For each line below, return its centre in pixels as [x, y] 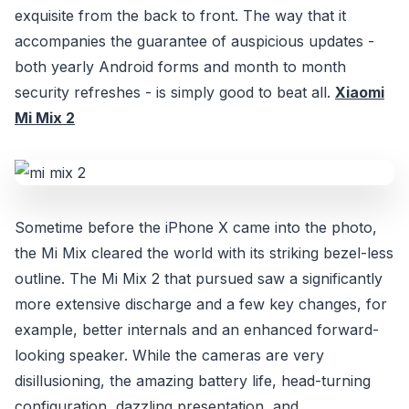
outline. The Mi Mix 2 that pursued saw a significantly [199, 279]
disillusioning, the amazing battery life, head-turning [193, 381]
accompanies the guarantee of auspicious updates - [194, 42]
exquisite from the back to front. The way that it [180, 16]
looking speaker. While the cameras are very [169, 356]
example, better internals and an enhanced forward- [197, 330]
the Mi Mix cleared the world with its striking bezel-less [204, 253]
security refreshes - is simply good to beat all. [175, 93]
